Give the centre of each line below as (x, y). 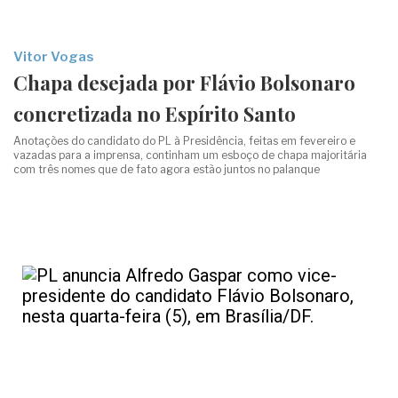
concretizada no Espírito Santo (155, 114)
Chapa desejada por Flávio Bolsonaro (184, 83)
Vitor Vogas (54, 57)
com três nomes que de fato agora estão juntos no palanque (167, 169)
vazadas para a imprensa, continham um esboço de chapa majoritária (190, 155)
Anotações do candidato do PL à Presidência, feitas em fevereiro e (184, 141)
